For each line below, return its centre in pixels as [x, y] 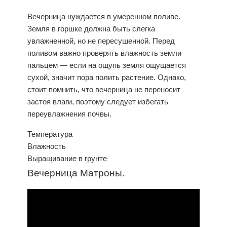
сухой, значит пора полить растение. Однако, [107, 77]
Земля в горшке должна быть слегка [91, 28]
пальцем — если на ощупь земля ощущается [107, 65]
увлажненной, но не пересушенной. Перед [101, 41]
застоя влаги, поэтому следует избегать [98, 101]
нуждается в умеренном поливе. [123, 16]
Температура [50, 134]
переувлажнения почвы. [69, 113]
